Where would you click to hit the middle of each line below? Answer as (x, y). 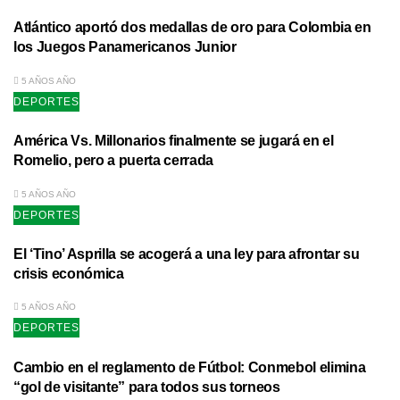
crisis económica (69, 273)
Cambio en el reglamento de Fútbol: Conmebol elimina (190, 367)
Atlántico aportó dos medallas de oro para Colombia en (192, 27)
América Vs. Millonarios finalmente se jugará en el (174, 141)
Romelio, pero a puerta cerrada (114, 160)
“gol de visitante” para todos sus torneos (147, 386)
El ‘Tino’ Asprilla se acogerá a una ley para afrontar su (187, 253)
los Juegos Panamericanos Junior (125, 47)
